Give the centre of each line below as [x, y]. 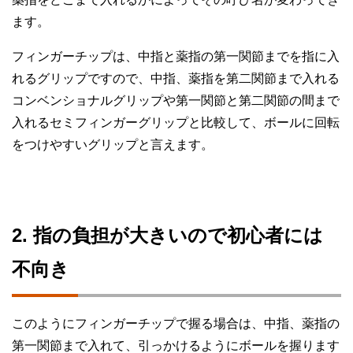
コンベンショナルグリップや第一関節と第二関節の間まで [176, 101]
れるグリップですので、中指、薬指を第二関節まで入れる [176, 79]
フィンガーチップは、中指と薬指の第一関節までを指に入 [176, 57]
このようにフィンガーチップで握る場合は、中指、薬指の [176, 324]
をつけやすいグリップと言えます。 [113, 145]
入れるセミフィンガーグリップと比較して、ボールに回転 [176, 123]
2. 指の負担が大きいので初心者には [167, 236]
